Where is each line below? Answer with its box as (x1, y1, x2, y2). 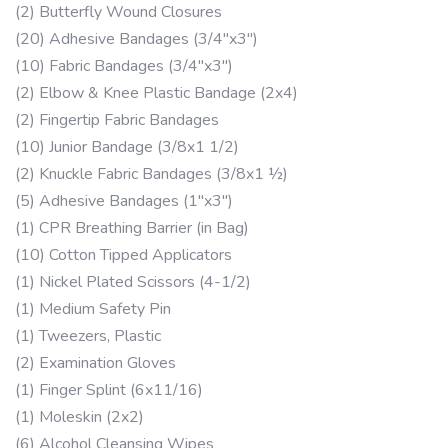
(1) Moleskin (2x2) (15, 405, 144, 428)
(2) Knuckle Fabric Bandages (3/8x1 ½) (15, 162, 288, 185)
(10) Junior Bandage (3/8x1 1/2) (15, 135, 239, 158)
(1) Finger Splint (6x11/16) (15, 378, 203, 401)
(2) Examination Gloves (15, 351, 176, 374)
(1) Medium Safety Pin (15, 297, 171, 320)
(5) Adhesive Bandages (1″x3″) (15, 189, 233, 212)
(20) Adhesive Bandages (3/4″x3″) (15, 27, 258, 50)
